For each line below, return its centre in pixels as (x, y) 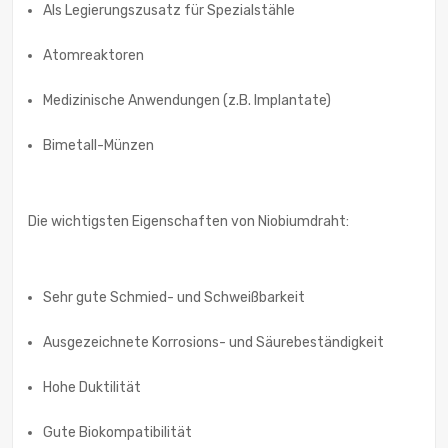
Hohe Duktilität (92, 388)
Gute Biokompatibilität (117, 433)
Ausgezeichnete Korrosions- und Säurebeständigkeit (213, 343)
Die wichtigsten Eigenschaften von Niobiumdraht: (188, 222)
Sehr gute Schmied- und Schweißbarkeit (174, 298)
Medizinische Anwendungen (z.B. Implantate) (187, 101)
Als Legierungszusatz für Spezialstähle (169, 11)
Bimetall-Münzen (98, 146)
